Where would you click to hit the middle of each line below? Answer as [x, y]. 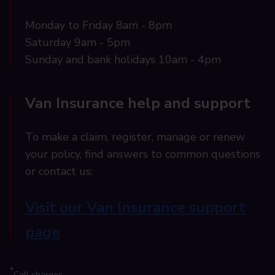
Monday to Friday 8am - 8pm [102, 25]
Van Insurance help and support [138, 103]
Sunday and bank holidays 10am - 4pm [123, 60]
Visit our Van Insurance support [135, 207]
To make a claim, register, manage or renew [135, 137]
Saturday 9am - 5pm [81, 42]
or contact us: [59, 171]
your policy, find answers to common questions [143, 154]
